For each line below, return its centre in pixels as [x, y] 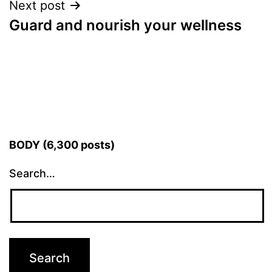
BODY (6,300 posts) [62, 145]
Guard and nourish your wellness [125, 25]
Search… [32, 174]
